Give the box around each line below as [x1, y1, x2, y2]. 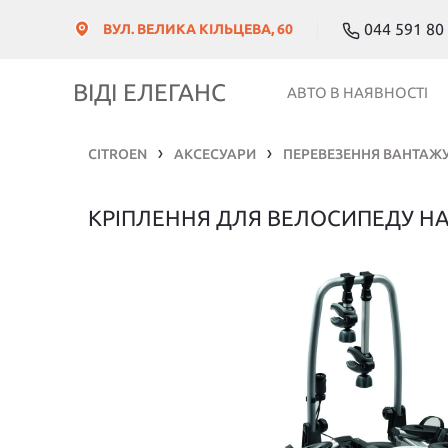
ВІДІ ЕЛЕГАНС [72, 79, 226, 106]
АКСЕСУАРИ [173, 145, 256, 162]
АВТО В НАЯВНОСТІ [287, 83, 429, 101]
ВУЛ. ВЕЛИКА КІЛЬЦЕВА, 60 [102, 21, 293, 38]
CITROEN [87, 145, 147, 162]
